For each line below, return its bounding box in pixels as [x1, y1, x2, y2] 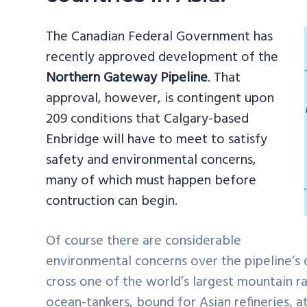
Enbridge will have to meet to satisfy [46, 129, 268, 151]
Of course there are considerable [46, 230, 242, 252]
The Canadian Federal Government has [46, 26, 273, 49]
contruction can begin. [46, 191, 178, 213]
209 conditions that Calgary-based [46, 108, 249, 131]
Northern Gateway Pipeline [46, 67, 208, 90]
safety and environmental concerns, [46, 149, 257, 172]
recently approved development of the [46, 47, 279, 69]
